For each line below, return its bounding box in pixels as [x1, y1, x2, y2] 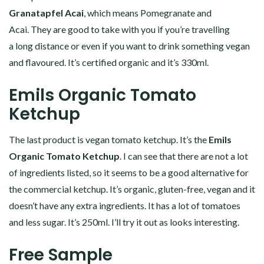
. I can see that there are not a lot [120, 150, 248, 161]
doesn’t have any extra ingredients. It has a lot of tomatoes [9, 199, 240, 211]
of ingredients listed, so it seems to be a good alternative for [9, 166, 249, 178]
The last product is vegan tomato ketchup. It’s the [9, 133, 209, 145]
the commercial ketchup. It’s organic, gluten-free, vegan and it [9, 183, 255, 194]
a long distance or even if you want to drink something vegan [9, 39, 250, 51]
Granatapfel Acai [9, 6, 84, 18]
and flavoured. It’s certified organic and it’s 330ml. [9, 56, 209, 68]
